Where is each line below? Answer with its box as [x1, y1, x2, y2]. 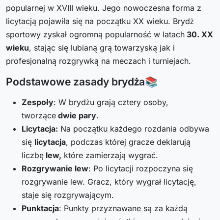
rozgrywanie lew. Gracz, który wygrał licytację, [22, 177, 196, 187]
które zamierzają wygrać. [61, 150, 158, 161]
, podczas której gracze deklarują [66, 137, 191, 147]
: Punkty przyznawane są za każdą [59, 203, 188, 214]
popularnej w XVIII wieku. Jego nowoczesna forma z [6, 3, 201, 13]
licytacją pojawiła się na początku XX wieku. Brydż [6, 16, 194, 27]
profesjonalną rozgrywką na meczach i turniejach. [6, 56, 191, 66]
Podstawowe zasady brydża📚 [6, 76, 158, 88]
